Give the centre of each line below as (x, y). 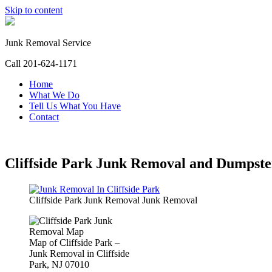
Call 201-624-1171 (41, 63)
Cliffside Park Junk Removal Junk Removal (113, 200)
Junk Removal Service (48, 43)
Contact (44, 117)
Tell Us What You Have (75, 106)
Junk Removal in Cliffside (79, 253)
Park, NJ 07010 (59, 264)
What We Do (54, 95)
